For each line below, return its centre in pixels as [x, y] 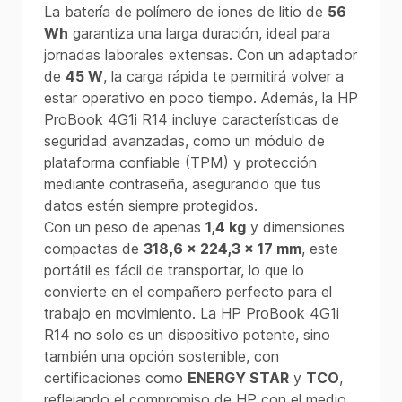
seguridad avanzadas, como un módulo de [184, 141]
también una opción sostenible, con [162, 356]
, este [320, 249]
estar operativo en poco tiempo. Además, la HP [201, 98]
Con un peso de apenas [125, 227]
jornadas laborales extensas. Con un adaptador [201, 55]
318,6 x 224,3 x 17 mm [223, 249]
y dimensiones [295, 227]
